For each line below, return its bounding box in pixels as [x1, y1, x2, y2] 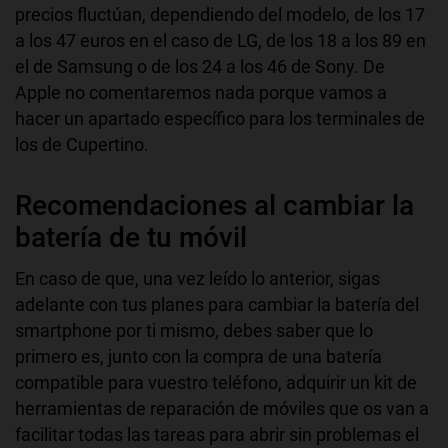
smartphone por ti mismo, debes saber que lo [15, 320, 373, 342]
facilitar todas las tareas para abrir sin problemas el [15, 424, 419, 446]
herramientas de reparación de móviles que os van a [15, 398, 429, 420]
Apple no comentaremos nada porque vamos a [15, 82, 387, 104]
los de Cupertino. [15, 134, 149, 156]
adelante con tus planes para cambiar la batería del [15, 294, 419, 316]
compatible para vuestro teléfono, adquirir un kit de [15, 372, 417, 394]
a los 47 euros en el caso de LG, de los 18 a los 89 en [15, 30, 426, 52]
